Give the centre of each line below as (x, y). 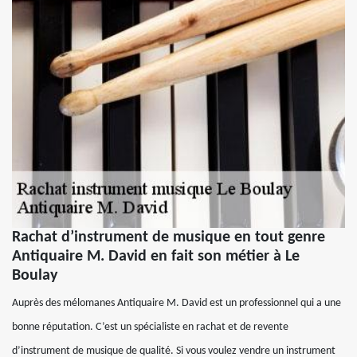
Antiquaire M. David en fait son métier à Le (156, 257)
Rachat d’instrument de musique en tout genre (169, 238)
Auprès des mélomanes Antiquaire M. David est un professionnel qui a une (177, 304)
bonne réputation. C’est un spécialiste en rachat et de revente (150, 328)
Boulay (35, 276)
